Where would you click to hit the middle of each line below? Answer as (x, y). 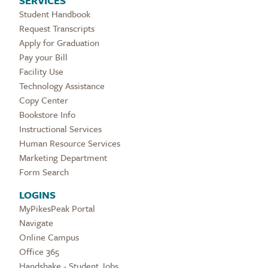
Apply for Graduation (59, 42)
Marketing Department (63, 157)
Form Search (44, 171)
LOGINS (37, 194)
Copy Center (44, 100)
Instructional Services (60, 128)
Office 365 (39, 251)
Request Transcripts (57, 28)
